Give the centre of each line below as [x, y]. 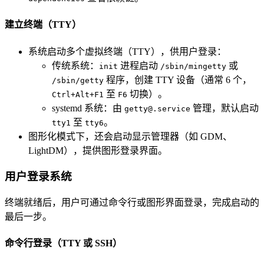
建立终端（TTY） [43, 25]
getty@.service [157, 108]
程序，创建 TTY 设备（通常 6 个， [178, 80]
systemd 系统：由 [88, 108]
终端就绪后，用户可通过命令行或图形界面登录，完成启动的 [132, 202]
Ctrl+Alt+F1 [78, 94]
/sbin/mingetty [193, 66]
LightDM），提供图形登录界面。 [98, 150]
